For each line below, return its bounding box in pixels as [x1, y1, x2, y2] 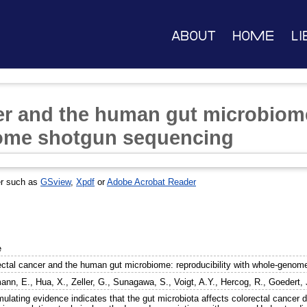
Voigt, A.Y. [174, 277, 216, 288]
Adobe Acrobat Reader [107, 176, 196, 187]
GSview [40, 176, 71, 187]
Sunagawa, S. [113, 277, 169, 288]
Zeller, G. [71, 277, 108, 288]
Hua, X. [36, 277, 66, 288]
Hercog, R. [221, 277, 264, 288]
